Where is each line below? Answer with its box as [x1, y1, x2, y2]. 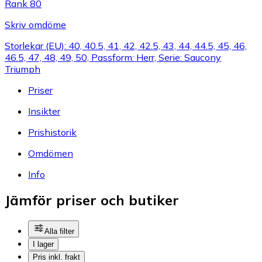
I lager [33, 240, 54, 249]
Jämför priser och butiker [5, 191, 179, 209]
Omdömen [28, 147, 73, 159]
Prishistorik [28, 126, 77, 138]
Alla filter [44, 227, 74, 236]
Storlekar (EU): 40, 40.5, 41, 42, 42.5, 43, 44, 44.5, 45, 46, [5, 39, 247, 51]
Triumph [5, 63, 40, 75]
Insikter [28, 105, 60, 117]
